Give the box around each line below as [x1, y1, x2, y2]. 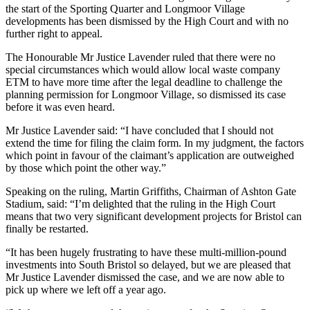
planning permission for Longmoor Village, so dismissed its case [6, 88, 286, 100]
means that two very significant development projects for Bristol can [6, 210, 302, 222]
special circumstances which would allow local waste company [6, 63, 280, 75]
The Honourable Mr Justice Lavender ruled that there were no [6, 51, 275, 63]
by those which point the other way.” [6, 161, 166, 174]
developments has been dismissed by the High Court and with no [6, 15, 289, 27]
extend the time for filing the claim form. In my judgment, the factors [6, 136, 304, 149]
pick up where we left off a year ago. [6, 283, 166, 295]
